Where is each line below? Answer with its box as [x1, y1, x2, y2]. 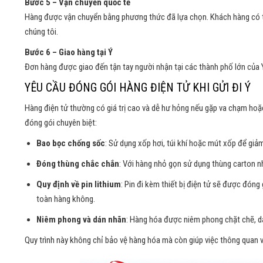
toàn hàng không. [36, 194, 95, 205]
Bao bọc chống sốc [36, 138, 105, 149]
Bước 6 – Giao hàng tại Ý [25, 47, 113, 58]
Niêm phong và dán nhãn [36, 214, 126, 225]
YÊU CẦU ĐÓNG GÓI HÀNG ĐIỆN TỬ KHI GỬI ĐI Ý [25, 80, 251, 95]
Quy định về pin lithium [36, 179, 121, 190]
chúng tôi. [25, 26, 58, 38]
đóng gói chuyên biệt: [25, 117, 97, 129]
